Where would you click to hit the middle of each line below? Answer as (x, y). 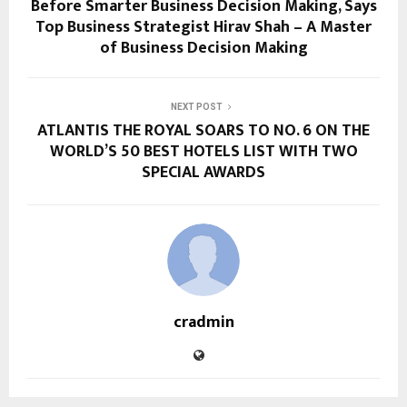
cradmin (203, 322)
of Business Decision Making (203, 48)
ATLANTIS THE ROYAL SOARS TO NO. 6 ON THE (203, 130)
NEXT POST (196, 106)
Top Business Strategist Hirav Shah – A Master (203, 27)
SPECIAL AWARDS (203, 172)
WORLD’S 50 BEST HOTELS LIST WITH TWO (203, 151)
